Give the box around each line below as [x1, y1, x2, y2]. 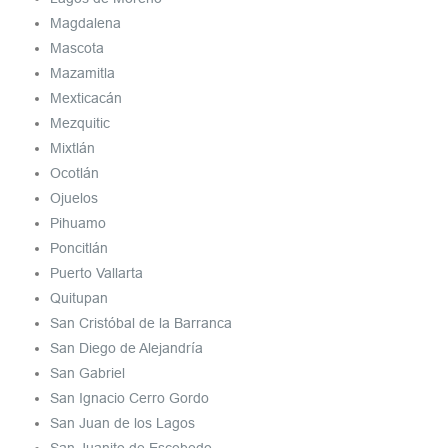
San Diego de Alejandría [50, 340, 203, 357]
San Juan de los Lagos [50, 415, 195, 432]
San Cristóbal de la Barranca [50, 315, 232, 332]
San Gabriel [50, 365, 125, 382]
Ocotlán [50, 165, 99, 182]
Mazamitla [50, 65, 115, 82]
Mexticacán [50, 90, 122, 107]
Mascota [50, 40, 104, 57]
